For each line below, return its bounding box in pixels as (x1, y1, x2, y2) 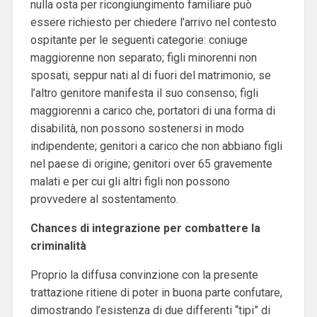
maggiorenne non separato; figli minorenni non (30, 50, 257, 64)
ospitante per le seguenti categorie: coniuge (30, 33, 248, 47)
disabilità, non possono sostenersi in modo (30, 121, 244, 135)
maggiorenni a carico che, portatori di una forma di (30, 103, 275, 117)
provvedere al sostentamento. (30, 192, 178, 206)
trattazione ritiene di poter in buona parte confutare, (30, 285, 282, 299)
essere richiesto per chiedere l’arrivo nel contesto (30, 15, 277, 29)
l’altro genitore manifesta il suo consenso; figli (30, 86, 258, 100)
